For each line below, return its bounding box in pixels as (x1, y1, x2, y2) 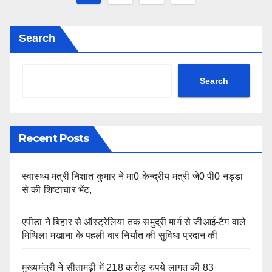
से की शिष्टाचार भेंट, (22, 185, 92, 195)
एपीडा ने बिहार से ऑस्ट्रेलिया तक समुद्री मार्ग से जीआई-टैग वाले (22, 217, 246, 227)
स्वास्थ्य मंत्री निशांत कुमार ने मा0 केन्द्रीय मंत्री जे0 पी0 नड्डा (22, 171, 243, 182)
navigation (72, 5, 171, 29)
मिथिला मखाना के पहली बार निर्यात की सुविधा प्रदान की (22, 230, 218, 240)
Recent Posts (19, 132, 89, 145)
